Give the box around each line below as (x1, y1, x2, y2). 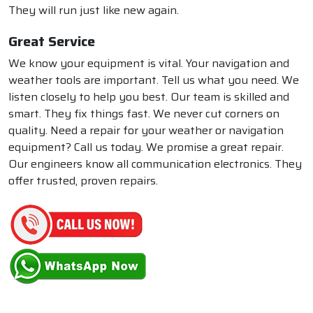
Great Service (8, 30, 95, 53)
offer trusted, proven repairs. (8, 172, 158, 190)
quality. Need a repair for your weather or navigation (8, 122, 284, 140)
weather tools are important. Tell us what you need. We (8, 71, 299, 89)
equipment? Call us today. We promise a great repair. (8, 138, 284, 156)
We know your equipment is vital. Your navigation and (8, 54, 289, 73)
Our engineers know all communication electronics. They (8, 155, 302, 173)
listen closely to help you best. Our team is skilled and (8, 88, 289, 106)
